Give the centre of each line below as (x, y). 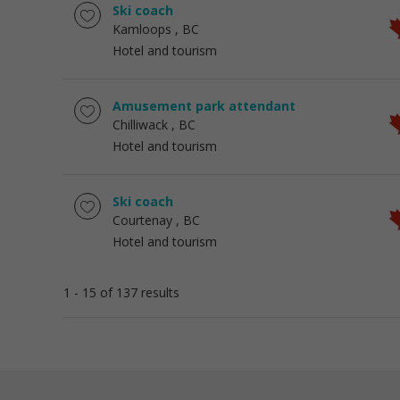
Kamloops (142, 29)
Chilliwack (140, 125)
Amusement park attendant (204, 106)
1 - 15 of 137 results (121, 292)
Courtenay (142, 220)
